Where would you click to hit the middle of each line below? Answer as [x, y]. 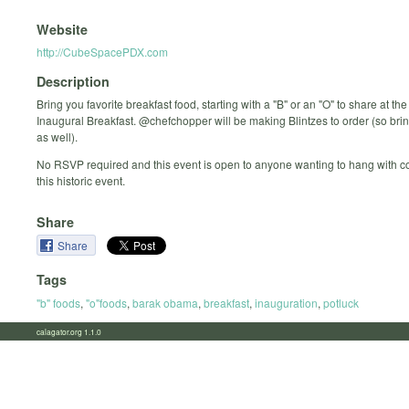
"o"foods [106, 302]
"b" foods [58, 302]
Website [62, 29]
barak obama [165, 302]
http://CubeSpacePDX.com [102, 51]
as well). [57, 137]
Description [73, 82]
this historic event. [81, 181]
